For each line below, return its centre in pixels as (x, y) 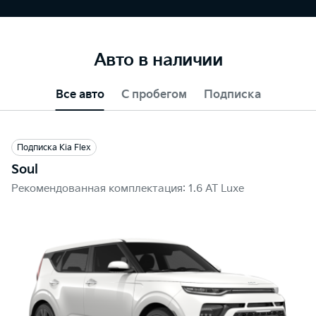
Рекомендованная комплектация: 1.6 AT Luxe (128, 189)
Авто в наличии (158, 60)
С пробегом (154, 95)
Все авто (80, 95)
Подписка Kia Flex (54, 148)
